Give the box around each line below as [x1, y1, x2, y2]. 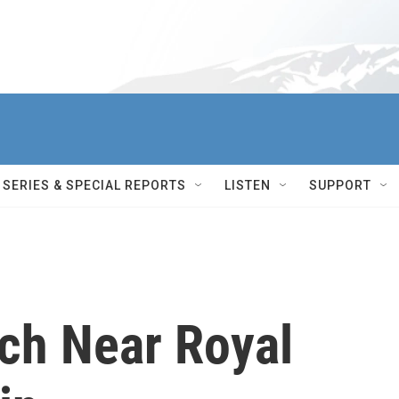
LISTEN [224, 178, 271, 192]
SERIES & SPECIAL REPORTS [3, 178, 186, 192]
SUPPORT [309, 178, 371, 192]
